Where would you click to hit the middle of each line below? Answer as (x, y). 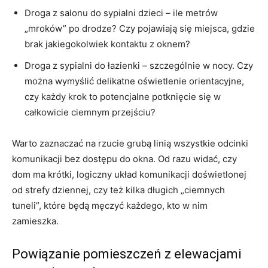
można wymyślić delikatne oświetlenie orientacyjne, (134, 81)
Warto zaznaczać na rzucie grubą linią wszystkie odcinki (130, 143)
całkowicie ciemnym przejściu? (90, 112)
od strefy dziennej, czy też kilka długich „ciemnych (118, 190)
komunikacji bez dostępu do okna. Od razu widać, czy (124, 159)
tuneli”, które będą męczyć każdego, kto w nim (110, 205)
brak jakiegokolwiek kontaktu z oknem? (107, 44)
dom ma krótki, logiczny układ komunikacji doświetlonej (129, 174)
